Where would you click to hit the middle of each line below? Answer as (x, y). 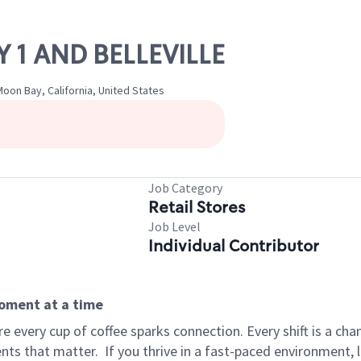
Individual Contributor (234, 246)
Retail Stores (197, 207)
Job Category (185, 188)
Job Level (174, 226)
